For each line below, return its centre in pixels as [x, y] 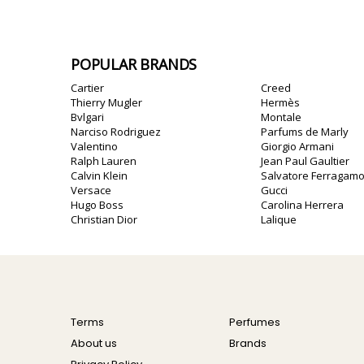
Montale [281, 117]
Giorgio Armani [297, 146]
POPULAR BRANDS [134, 64]
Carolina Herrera [302, 205]
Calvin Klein [99, 175]
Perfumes [254, 322]
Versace [91, 190]
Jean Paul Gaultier [305, 161]
